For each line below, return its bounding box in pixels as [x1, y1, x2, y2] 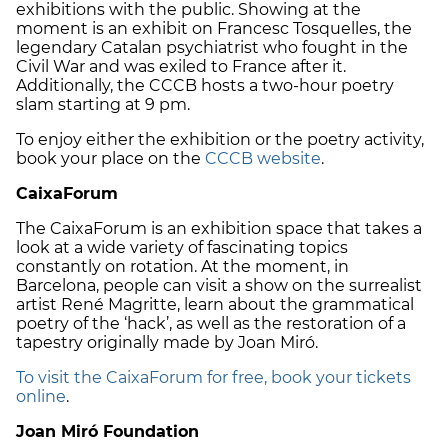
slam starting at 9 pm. [16, 95, 194, 115]
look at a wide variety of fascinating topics [16, 238, 348, 258]
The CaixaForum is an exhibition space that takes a [16, 219, 422, 239]
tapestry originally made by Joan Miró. [16, 333, 318, 353]
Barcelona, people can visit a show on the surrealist [16, 276, 422, 296]
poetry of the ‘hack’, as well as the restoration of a [16, 314, 406, 334]
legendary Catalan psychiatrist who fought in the [16, 38, 408, 58]
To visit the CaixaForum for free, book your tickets [16, 368, 411, 388]
